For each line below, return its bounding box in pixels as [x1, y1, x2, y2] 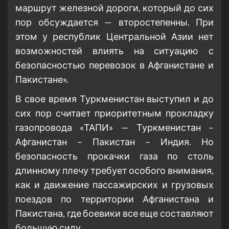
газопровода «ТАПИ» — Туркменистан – [15, 122, 214, 133]
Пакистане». [15, 74, 68, 85]
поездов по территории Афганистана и [15, 193, 214, 205]
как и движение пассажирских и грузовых [15, 179, 214, 191]
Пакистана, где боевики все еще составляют [15, 208, 214, 219]
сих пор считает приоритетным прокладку [15, 107, 214, 119]
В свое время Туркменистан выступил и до [15, 93, 214, 105]
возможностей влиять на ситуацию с [15, 45, 214, 57]
